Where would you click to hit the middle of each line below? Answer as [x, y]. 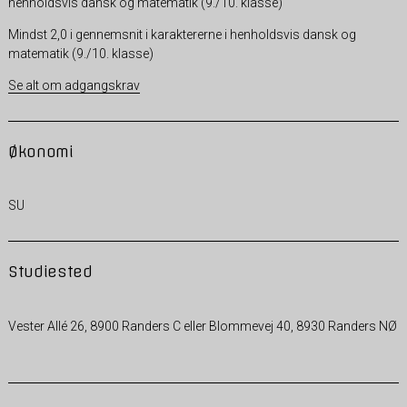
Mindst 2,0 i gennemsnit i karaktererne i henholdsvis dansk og [182, 34]
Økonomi [40, 151]
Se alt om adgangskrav [74, 85]
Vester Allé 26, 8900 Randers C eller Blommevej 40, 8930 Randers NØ [202, 326]
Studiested [50, 271]
